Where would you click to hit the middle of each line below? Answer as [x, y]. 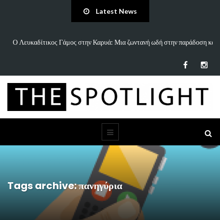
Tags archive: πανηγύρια [65, 186]
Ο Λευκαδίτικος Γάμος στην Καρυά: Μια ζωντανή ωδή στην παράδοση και [115, 42]
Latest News [115, 11]
